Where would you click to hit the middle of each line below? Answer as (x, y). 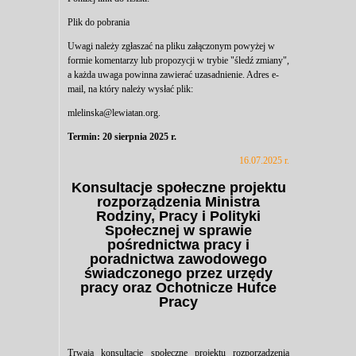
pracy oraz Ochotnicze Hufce (178, 288)
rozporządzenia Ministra (178, 202)
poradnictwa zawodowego (178, 259)
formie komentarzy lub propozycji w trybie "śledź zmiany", (178, 60)
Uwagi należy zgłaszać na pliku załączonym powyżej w (171, 46)
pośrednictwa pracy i (178, 245)
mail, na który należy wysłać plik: (130, 89)
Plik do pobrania (99, 22)
